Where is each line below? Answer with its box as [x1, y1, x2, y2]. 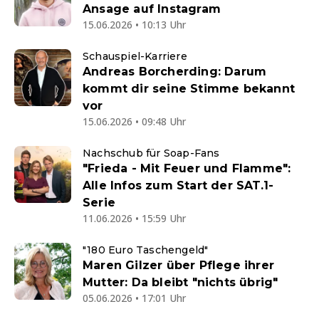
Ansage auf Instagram [83, 2, 221, 16]
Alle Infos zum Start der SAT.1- [83, 179, 274, 193]
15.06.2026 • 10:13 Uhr [83, 18, 186, 32]
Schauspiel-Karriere [83, 50, 187, 63]
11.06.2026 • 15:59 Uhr [83, 211, 186, 226]
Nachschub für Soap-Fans [83, 147, 220, 160]
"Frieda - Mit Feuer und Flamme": [83, 162, 291, 176]
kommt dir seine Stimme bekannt [83, 82, 295, 96]
